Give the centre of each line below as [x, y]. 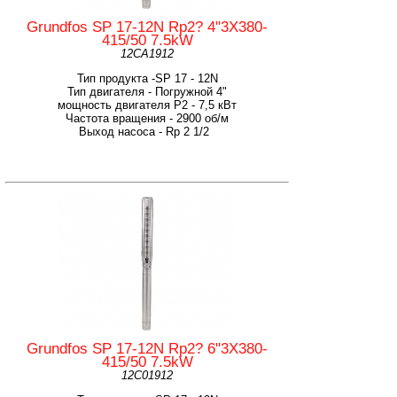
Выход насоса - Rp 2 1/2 [147, 131]
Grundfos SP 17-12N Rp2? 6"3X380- [147, 348]
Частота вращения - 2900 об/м [147, 118]
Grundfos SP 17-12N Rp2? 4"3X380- [147, 27]
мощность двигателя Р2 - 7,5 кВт [147, 105]
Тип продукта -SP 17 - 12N [147, 78]
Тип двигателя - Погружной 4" [147, 91]
